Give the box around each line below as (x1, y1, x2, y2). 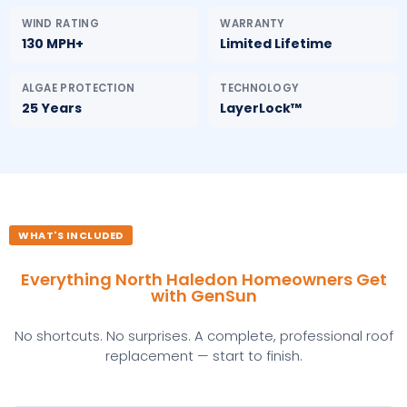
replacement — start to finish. (104, 346, 303, 366)
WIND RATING (21, 15, 99, 31)
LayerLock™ (220, 99, 303, 118)
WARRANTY (220, 15, 285, 31)
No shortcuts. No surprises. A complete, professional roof (14, 326, 393, 346)
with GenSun (150, 284, 257, 308)
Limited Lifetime (220, 34, 333, 53)
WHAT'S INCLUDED (18, 227, 124, 243)
